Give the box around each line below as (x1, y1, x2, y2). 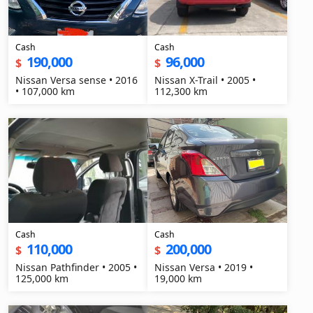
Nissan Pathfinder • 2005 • (15, 261, 137, 274)
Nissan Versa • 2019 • (154, 261, 254, 274)
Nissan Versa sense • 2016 (15, 73, 138, 87)
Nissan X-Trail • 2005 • (154, 73, 256, 87)
